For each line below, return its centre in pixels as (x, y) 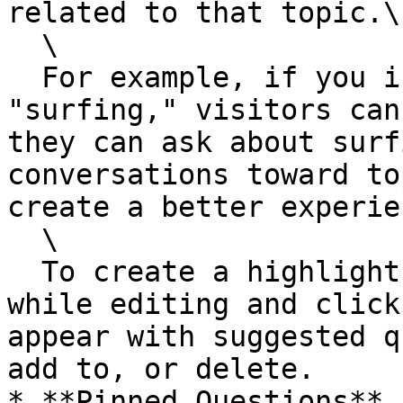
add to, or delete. (161, 369)
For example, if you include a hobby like (24, 77)
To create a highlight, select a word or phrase (24, 272)
